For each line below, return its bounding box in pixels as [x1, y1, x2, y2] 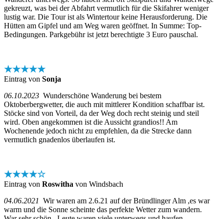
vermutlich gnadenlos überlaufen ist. [4, 135, 115, 144]
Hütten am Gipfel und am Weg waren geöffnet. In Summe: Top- [4, 21, 201, 30]
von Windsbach [73, 179, 123, 188]
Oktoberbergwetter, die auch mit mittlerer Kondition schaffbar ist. [4, 100, 205, 109]
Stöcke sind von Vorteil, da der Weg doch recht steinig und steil [4, 109, 199, 117]
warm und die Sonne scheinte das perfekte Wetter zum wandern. [4, 205, 202, 214]
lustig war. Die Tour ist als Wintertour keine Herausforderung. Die [4, 12, 207, 21]
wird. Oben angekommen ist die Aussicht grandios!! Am [4, 117, 177, 126]
